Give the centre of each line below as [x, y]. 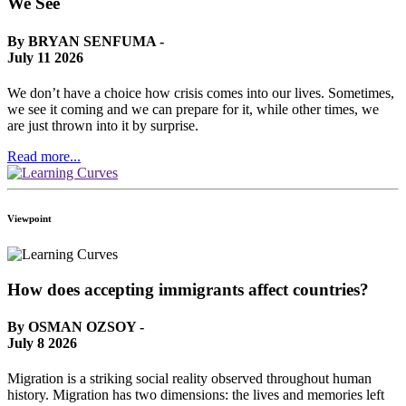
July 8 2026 [42, 343]
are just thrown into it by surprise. [103, 125]
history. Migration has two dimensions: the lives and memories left [196, 395]
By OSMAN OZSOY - [76, 326]
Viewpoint [29, 218]
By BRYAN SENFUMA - [86, 41]
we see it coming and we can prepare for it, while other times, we [193, 109]
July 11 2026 [45, 57]
